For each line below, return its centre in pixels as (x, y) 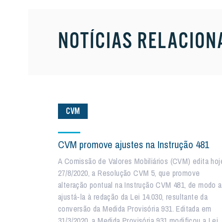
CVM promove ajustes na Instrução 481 (134, 144)
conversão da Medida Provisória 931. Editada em (135, 209)
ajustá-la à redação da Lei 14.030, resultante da (133, 197)
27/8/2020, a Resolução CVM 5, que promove (129, 173)
